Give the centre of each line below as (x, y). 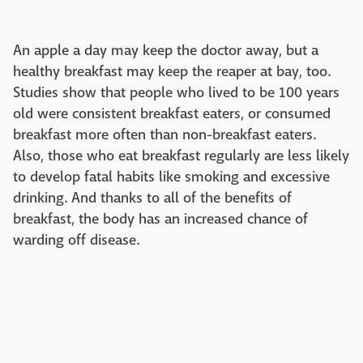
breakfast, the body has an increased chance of (160, 219)
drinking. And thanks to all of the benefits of (152, 198)
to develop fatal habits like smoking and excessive (171, 177)
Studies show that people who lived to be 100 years (176, 92)
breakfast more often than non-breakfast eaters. (164, 135)
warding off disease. (76, 240)
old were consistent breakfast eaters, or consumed (172, 113)
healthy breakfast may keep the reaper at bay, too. (172, 71)
